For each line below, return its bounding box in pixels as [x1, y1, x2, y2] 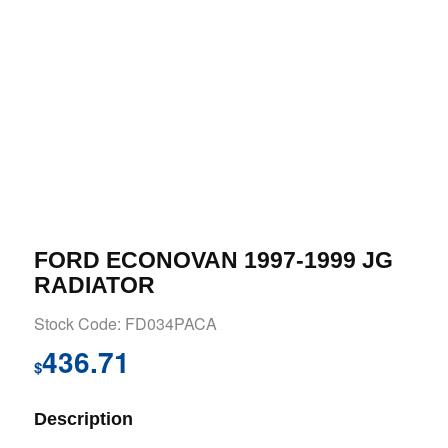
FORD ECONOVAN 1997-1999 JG [33, 247, 393, 274]
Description [33, 408, 133, 429]
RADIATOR [33, 272, 155, 299]
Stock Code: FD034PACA [33, 312, 217, 336]
